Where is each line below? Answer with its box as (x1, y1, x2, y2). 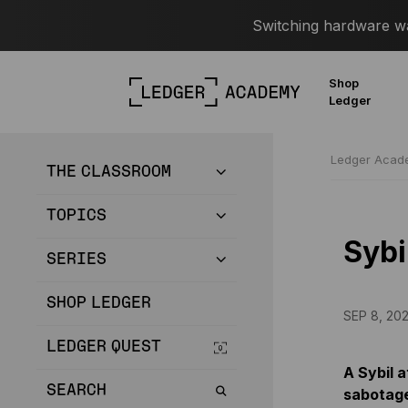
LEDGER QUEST (46, 339, 161, 355)
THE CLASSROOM (46, 164, 171, 180)
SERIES (46, 251, 107, 268)
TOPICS (46, 208, 107, 224)
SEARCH (46, 382, 107, 399)
